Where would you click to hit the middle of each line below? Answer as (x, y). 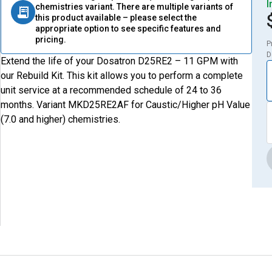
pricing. (51, 39)
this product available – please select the (116, 18)
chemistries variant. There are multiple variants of (134, 7)
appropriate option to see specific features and (128, 29)
